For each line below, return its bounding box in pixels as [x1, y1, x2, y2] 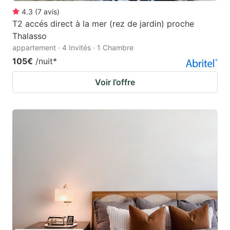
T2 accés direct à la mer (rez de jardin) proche [12, 18, 194, 29]
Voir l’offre [95, 76, 135, 87]
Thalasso [12, 30, 47, 41]
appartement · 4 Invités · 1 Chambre [12, 43, 133, 52]
